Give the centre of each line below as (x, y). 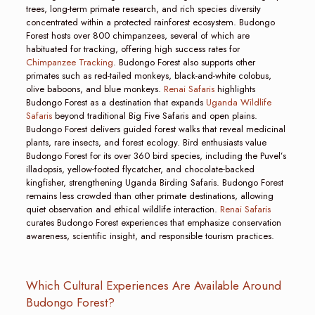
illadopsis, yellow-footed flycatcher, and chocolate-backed (140, 169)
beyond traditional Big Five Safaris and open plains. (154, 115)
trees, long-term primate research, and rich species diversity (143, 8)
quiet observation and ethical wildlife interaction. (123, 209)
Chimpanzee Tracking (69, 62)
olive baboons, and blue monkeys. (95, 89)
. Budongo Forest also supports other (184, 62)
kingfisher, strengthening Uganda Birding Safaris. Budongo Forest (154, 182)
